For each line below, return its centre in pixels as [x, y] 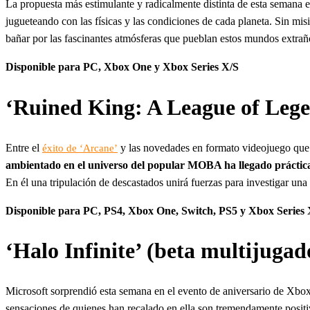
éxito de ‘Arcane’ [80, 148]
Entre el [24, 147]
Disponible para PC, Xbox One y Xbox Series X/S [122, 67]
